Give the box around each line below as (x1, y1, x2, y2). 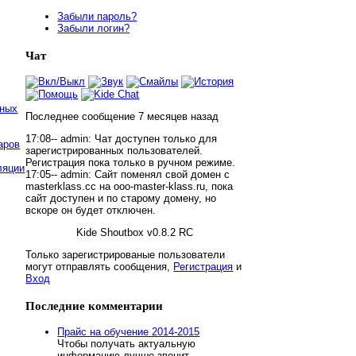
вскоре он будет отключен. (25, 204, 157, 217)
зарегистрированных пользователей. (25, 145, 203, 157)
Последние (25, 296, 86, 314)
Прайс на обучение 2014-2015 (57, 325, 200, 338)
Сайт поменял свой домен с (95, 168, 230, 181)
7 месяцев (138, 110, 188, 123)
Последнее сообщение (25, 110, 136, 123)
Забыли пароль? (57, 10, 137, 22)
